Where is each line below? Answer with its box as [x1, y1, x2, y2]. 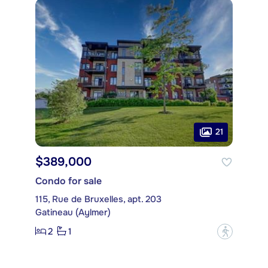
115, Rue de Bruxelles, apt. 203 [35, 193, 162, 205]
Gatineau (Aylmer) [35, 206, 111, 218]
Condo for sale [35, 174, 102, 187]
